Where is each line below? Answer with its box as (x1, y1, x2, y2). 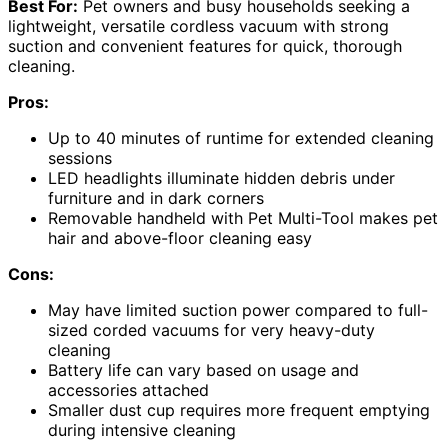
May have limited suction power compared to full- (48, 299, 428, 320)
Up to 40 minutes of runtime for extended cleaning (48, 127, 434, 148)
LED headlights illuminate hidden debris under (48, 167, 395, 188)
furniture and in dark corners (48, 187, 264, 208)
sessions (48, 147, 112, 168)
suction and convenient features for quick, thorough (8, 35, 402, 56)
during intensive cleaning (48, 419, 236, 440)
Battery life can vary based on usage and (48, 359, 359, 380)
